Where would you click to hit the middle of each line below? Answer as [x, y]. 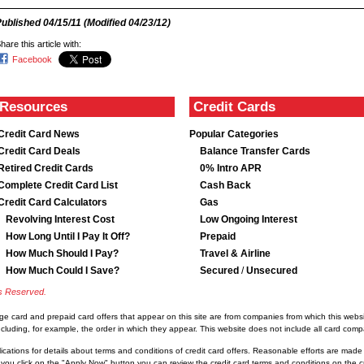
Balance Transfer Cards [255, 151]
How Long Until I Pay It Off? [67, 236]
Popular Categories [234, 134]
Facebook [32, 59]
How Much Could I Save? [62, 271]
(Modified [104, 23]
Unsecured [272, 271]
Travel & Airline [235, 253]
